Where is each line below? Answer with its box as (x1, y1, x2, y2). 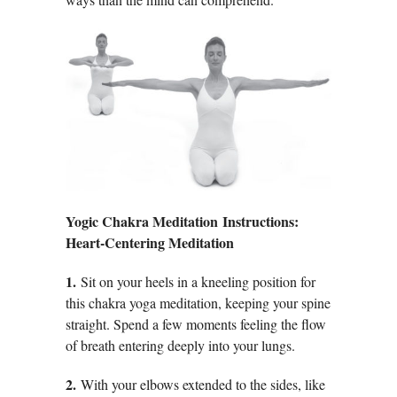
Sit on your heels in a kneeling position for (81, 272, 315, 292)
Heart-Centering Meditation (66, 232, 234, 253)
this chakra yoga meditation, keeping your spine (66, 293, 331, 313)
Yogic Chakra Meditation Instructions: (66, 211, 299, 232)
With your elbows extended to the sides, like (81, 375, 325, 394)
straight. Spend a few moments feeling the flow (66, 315, 326, 334)
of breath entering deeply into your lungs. (66, 336, 295, 355)
